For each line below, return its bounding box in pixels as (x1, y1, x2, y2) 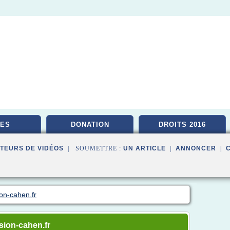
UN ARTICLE (123, 145, 166, 152)
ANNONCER (176, 145, 216, 152)
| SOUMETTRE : (64, 145, 123, 152)
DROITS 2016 (159, 121, 206, 128)
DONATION (70, 121, 109, 128)
